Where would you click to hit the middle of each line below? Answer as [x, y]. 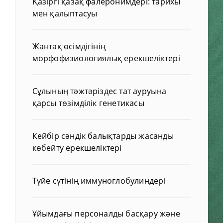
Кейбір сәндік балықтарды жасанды [103, 136]
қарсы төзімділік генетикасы [88, 103]
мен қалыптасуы [65, 13]
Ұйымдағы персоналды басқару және [106, 213]
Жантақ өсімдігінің [69, 46]
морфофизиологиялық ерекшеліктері [106, 58]
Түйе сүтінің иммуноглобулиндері [99, 180]
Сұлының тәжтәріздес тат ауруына [99, 91]
